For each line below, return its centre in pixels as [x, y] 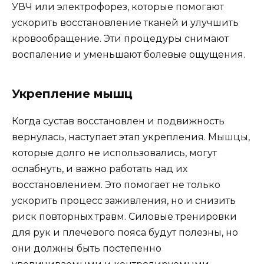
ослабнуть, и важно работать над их [100, 169]
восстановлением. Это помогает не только [116, 184]
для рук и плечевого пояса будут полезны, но [125, 232]
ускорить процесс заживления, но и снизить [124, 200]
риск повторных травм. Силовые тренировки [124, 216]
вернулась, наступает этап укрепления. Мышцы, [131, 137]
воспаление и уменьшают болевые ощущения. [128, 54]
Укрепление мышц [72, 93]
